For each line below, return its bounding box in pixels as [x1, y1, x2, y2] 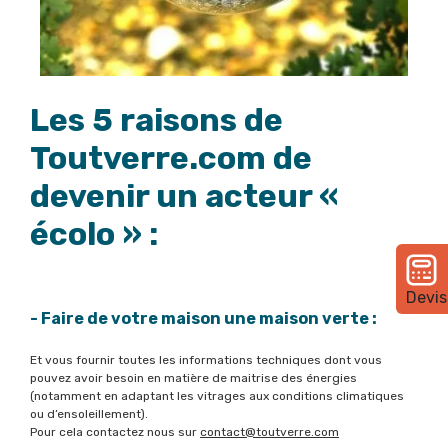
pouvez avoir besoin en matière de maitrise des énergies [30, 371, 357, 386]
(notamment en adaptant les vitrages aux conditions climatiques [30, 389, 404, 404]
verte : [322, 309, 377, 329]
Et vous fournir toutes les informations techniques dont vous [30, 353, 382, 368]
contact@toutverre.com [200, 425, 339, 440]
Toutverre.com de [30, 139, 312, 178]
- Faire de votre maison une [30, 309, 259, 329]
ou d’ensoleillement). [30, 407, 148, 422]
